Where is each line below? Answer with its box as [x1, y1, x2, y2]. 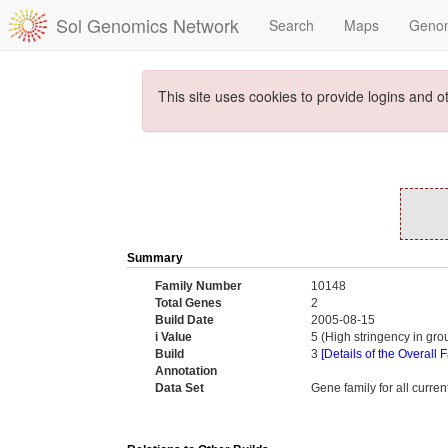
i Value [155, 330, 192, 344]
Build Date [155, 313, 214, 327]
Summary [127, 251, 183, 265]
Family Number [155, 279, 242, 293]
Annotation [155, 364, 217, 378]
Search [269, 15, 314, 35]
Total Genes [155, 296, 222, 310]
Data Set [155, 381, 204, 395]
